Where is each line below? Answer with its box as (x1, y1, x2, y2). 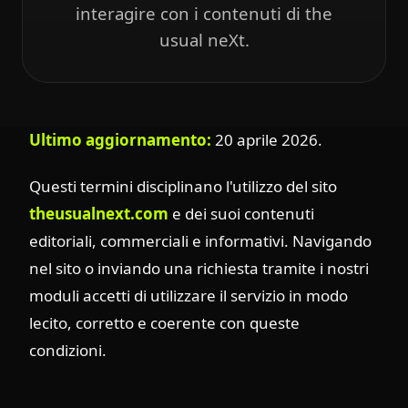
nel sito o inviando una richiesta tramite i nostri (29, 258, 369, 280)
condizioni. (29, 340, 107, 362)
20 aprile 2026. (211, 129, 322, 150)
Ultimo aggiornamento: (29, 129, 211, 150)
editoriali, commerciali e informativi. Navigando (29, 230, 372, 252)
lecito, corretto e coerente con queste (29, 312, 300, 334)
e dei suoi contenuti (168, 203, 314, 225)
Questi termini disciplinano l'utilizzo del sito (29, 176, 337, 198)
